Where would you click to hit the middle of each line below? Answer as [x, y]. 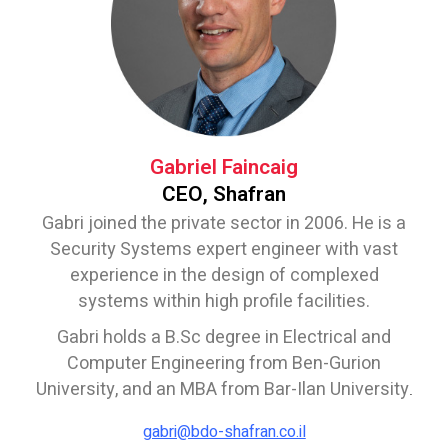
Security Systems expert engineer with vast [224, 250]
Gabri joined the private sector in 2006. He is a [224, 224]
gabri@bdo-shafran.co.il [224, 432]
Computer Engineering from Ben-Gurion [224, 364]
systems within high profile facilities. [224, 302]
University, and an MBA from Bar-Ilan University [222, 390]
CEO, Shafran [224, 195]
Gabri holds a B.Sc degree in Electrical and [224, 338]
